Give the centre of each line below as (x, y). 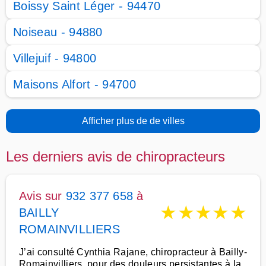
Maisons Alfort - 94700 (75, 84)
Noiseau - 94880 (58, 32)
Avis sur (42, 196)
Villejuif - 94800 (55, 58)
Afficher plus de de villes (133, 121)
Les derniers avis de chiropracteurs (115, 156)
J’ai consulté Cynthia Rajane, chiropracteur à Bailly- (133, 252)
